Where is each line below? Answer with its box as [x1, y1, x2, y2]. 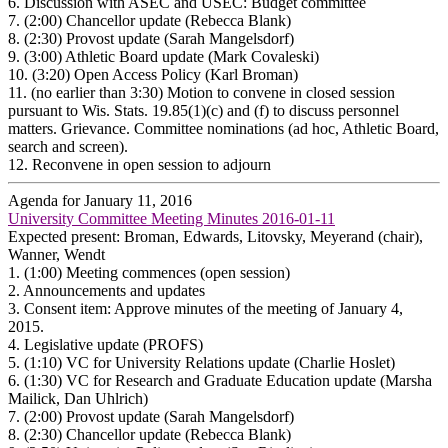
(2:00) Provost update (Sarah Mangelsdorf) [24, 407, 294, 425]
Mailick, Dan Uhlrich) [8, 389, 152, 407]
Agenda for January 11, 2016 [8, 191, 192, 209]
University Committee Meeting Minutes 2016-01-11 [8, 209, 335, 227]
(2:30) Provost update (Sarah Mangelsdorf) [24, 29, 294, 47]
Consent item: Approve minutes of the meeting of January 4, [24, 299, 403, 317]
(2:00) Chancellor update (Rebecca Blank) [24, 11, 291, 29]
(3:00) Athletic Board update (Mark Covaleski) [24, 47, 319, 65]
